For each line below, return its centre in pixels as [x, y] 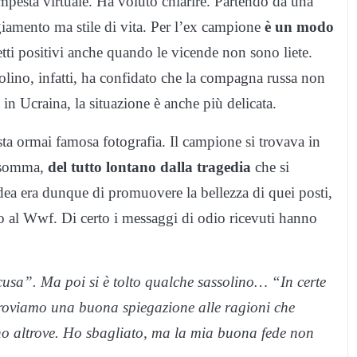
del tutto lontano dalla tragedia [147, 167]
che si [270, 167]
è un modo [299, 27]
